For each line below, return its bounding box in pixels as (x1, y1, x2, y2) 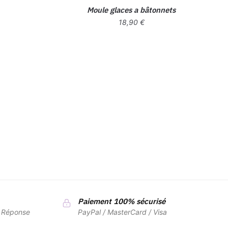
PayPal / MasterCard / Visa (78, 208, 167, 217)
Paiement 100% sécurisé (78, 196, 166, 207)
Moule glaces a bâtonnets (87, 5, 176, 15)
